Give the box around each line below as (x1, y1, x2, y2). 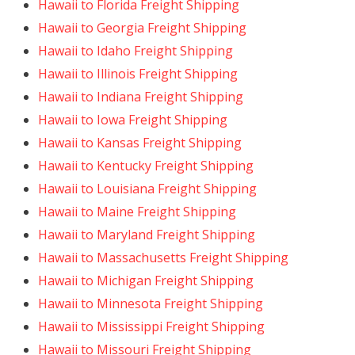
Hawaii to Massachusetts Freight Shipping (38, 249, 288, 266)
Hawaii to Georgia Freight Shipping (38, 19, 246, 36)
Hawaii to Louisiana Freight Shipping (38, 180, 257, 197)
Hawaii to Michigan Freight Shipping (38, 272, 254, 289)
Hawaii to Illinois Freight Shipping (38, 65, 238, 82)
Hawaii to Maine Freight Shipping (38, 203, 236, 220)
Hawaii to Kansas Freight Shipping (38, 134, 242, 151)
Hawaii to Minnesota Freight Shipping (38, 295, 263, 312)
